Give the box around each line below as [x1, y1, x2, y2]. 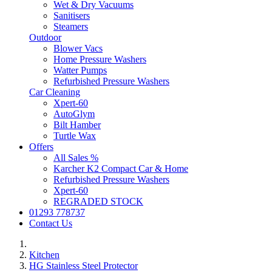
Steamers [53, 21, 88, 32]
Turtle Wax [53, 131, 96, 141]
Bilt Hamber [53, 120, 101, 131]
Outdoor [29, 32, 61, 43]
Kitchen [29, 250, 59, 260]
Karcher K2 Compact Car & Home [53, 163, 188, 174]
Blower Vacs [53, 43, 103, 54]
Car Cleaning [29, 87, 80, 98]
